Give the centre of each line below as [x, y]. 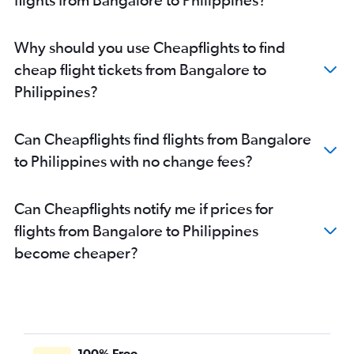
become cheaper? [76, 253]
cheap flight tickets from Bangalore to [140, 70]
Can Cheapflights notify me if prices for [144, 209]
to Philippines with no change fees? [134, 161]
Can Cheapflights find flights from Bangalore [163, 139]
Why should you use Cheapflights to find [150, 47]
